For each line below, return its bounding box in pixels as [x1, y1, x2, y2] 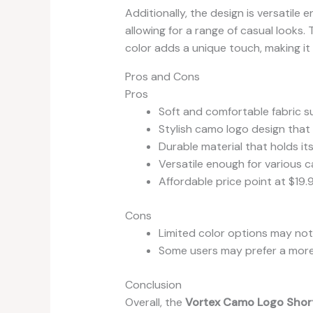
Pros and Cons [124, 68, 200, 84]
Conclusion [124, 277, 182, 292]
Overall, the [124, 294, 185, 310]
